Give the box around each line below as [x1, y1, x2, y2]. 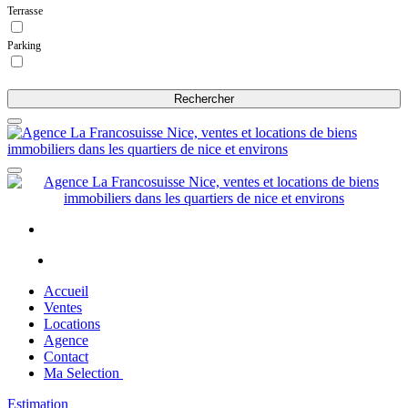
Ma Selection [44, 365, 123, 381]
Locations [44, 316, 100, 331]
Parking [7, 39, 41, 52]
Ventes [44, 300, 82, 315]
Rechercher [174, 92, 234, 106]
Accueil [44, 283, 88, 299]
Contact [44, 349, 88, 364]
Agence [44, 332, 88, 348]
